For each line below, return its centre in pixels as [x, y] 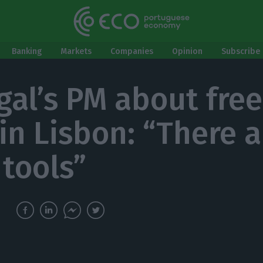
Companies [132, 51]
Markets [76, 51]
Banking [27, 51]
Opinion [187, 51]
